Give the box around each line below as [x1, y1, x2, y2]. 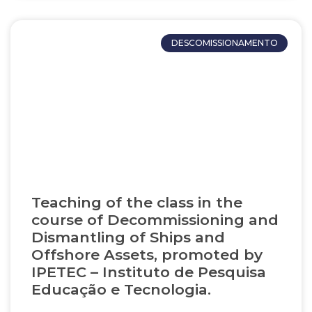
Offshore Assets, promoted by [31, 246, 263, 263]
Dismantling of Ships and [31, 228, 225, 246]
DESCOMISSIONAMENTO [171, 38, 278, 49]
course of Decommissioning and [31, 211, 279, 228]
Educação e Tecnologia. [31, 281, 211, 298]
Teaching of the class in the [31, 194, 242, 211]
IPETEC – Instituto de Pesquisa [31, 263, 266, 281]
